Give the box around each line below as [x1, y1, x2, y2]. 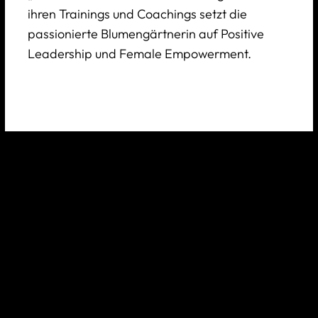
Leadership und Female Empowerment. [27, 45, 251, 62]
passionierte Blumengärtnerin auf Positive [27, 26, 264, 42]
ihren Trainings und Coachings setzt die [27, 6, 247, 22]
